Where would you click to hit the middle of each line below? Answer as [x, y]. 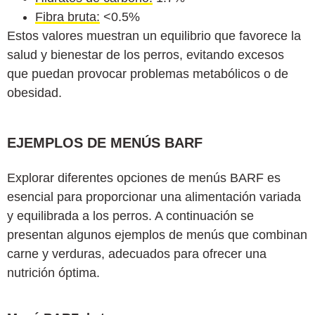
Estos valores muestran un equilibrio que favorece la [154, 36]
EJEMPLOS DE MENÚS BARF [105, 142]
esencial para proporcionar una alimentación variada [154, 197]
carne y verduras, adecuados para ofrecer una [137, 253]
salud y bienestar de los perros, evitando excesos [146, 54]
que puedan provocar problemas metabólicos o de [148, 73]
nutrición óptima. [53, 272]
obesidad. [34, 92]
